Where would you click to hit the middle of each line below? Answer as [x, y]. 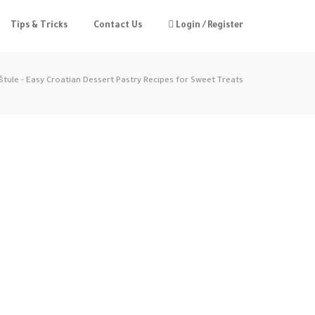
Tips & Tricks [39, 26]
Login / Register [208, 26]
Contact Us [118, 26]
